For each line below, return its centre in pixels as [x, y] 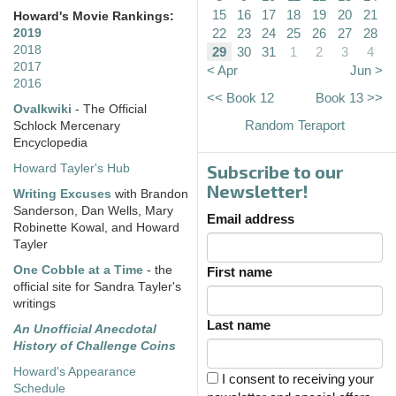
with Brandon [150, 194]
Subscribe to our [275, 172]
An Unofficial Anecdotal [85, 330]
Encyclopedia [50, 143]
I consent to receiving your [296, 379]
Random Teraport [295, 126]
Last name [239, 325]
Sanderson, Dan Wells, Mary [93, 211]
